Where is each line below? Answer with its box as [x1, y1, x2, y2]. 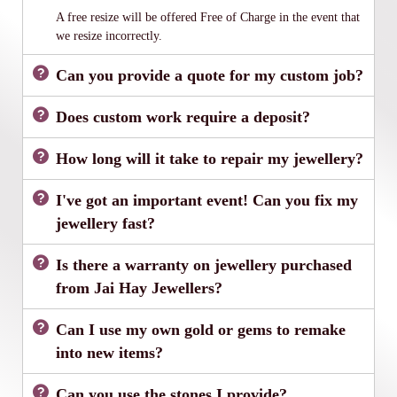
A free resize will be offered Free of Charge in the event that [56, 9, 361, 24]
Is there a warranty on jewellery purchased [56, 255, 353, 274]
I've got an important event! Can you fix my [56, 191, 359, 209]
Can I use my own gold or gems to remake [56, 320, 346, 339]
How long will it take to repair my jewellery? [56, 149, 364, 167]
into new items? [56, 343, 164, 362]
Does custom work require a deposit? [56, 107, 311, 126]
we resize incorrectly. [56, 27, 163, 43]
